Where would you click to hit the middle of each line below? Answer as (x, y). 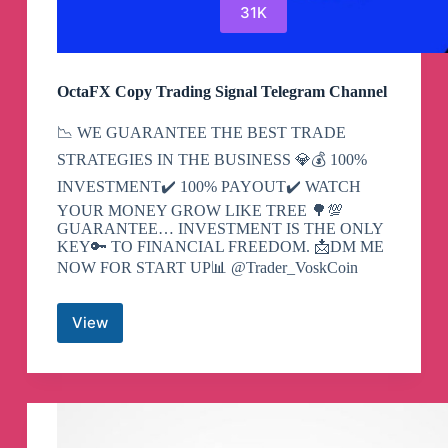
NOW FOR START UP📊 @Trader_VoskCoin (207, 267)
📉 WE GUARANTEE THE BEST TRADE (201, 132)
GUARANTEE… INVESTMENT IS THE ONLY (219, 228)
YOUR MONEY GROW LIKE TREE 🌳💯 (199, 210)
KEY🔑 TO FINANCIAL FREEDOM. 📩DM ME (220, 246)
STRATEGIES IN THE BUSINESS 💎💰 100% (211, 159)
